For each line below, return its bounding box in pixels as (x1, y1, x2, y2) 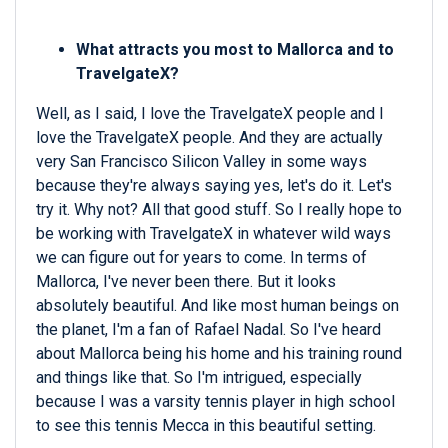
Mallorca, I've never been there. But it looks (36, 272, 336, 292)
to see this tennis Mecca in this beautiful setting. (36, 416, 376, 436)
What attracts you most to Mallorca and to (76, 40, 394, 60)
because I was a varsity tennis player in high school (36, 392, 395, 412)
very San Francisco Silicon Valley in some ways (36, 152, 367, 172)
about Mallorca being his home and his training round (36, 344, 402, 364)
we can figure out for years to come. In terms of (36, 248, 367, 268)
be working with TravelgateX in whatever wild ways (36, 224, 391, 244)
